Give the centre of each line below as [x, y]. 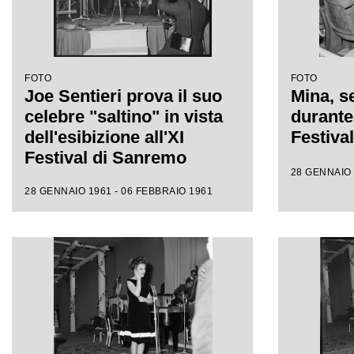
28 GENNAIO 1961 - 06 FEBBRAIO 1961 [119, 191]
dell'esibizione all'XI [104, 137]
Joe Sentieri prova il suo [123, 96]
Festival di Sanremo [105, 158]
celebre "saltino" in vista [124, 117]
